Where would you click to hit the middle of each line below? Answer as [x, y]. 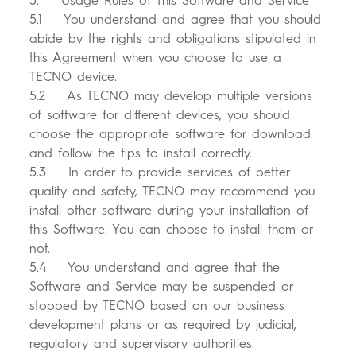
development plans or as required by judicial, [163, 325]
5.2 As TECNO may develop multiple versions [171, 96]
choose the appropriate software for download [170, 134]
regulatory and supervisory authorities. [145, 344]
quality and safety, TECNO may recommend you [172, 192]
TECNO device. [74, 77]
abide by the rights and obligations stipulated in [173, 39]
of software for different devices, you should [160, 115]
